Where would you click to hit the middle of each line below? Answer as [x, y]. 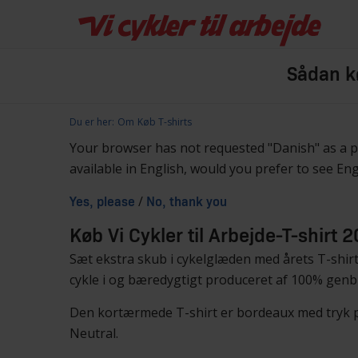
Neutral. [94, 333]
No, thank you [187, 202]
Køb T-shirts [165, 122]
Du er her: [92, 122]
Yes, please [102, 202]
